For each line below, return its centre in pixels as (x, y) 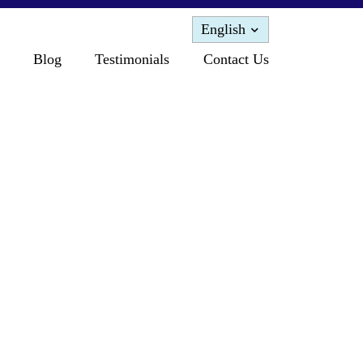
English (223, 29)
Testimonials (132, 59)
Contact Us (236, 59)
